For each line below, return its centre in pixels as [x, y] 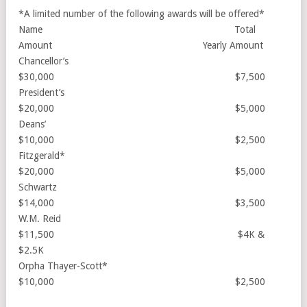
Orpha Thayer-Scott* [119, 266]
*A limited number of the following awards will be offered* [142, 13]
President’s [122, 92]
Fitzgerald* [123, 155]
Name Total [137, 29]
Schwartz [124, 187]
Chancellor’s [122, 61]
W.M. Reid [122, 218]
